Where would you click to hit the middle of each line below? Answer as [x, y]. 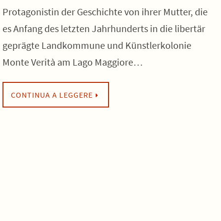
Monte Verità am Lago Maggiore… [73, 62]
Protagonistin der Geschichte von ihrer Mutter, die [105, 12]
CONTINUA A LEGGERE [52, 95]
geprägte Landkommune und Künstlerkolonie [97, 45]
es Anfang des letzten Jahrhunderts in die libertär [104, 28]
